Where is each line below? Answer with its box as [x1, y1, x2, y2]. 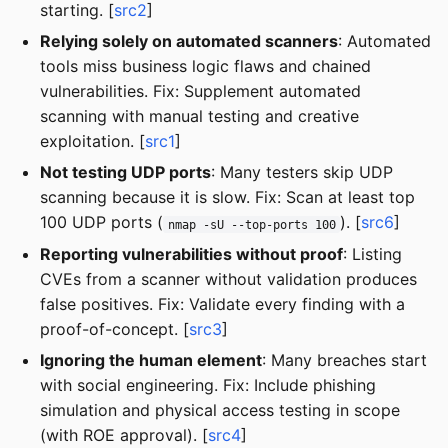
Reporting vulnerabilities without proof [40, 243, 343, 264]
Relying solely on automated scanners [40, 30, 338, 51]
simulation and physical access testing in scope [40, 400, 400, 421]
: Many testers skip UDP [211, 162, 393, 183]
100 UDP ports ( [40, 212, 163, 233]
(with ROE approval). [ [40, 425, 208, 446]
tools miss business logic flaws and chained [40, 55, 371, 76]
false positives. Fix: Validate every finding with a [40, 293, 405, 314]
